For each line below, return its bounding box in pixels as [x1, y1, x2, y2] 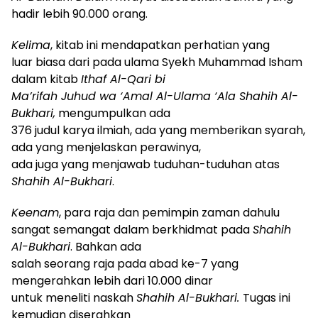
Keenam [11, 204, 59, 221]
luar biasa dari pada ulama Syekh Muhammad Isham [11, 53, 302, 70]
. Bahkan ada [70, 238, 141, 255]
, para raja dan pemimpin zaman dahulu [59, 204, 280, 221]
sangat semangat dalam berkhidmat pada [11, 221, 253, 238]
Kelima [11, 36, 50, 53]
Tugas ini [243, 289, 290, 306]
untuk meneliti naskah [11, 289, 136, 306]
